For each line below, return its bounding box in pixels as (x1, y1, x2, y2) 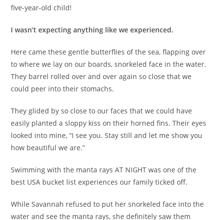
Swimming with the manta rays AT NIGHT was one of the (11, 165, 197, 174)
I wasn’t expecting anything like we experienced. (11, 25, 174, 34)
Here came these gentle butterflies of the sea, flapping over (11, 47, 206, 56)
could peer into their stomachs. (11, 83, 114, 93)
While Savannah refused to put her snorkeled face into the (11, 199, 204, 209)
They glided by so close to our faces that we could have (11, 106, 192, 115)
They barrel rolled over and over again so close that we (11, 71, 192, 81)
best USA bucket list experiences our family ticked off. (11, 177, 188, 187)
